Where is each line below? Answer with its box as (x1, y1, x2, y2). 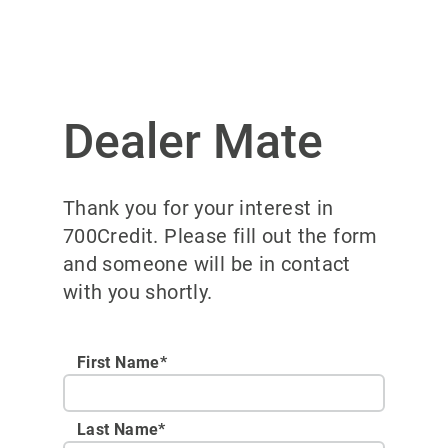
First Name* (76, 353, 168, 373)
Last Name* (76, 419, 166, 439)
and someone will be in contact (62, 252, 351, 276)
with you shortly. (62, 280, 213, 304)
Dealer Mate (62, 113, 323, 170)
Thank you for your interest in (62, 196, 334, 220)
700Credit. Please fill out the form (62, 224, 378, 248)
